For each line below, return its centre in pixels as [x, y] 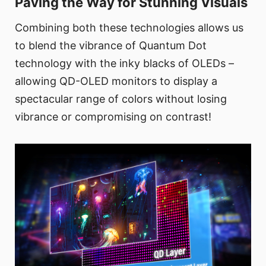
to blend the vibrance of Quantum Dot [111, 46]
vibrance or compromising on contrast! [113, 117]
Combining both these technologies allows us [129, 28]
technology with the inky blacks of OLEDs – [124, 64]
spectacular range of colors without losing [121, 99]
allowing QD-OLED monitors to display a [116, 81]
